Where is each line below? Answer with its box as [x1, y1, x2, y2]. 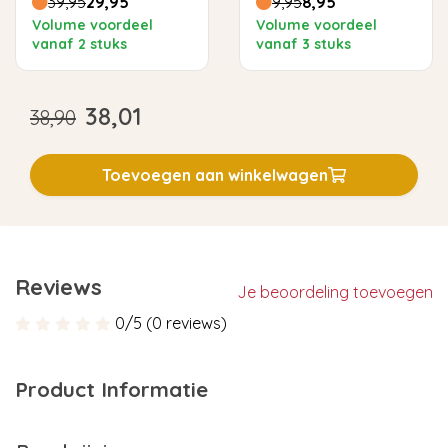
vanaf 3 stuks [256, 35, 351, 54]
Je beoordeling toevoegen [237, 281, 433, 302]
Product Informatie [15, 376, 208, 403]
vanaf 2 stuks [32, 35, 127, 54]
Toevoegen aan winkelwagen [102, 165, 328, 186]
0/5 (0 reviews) [115, 313, 227, 334]
